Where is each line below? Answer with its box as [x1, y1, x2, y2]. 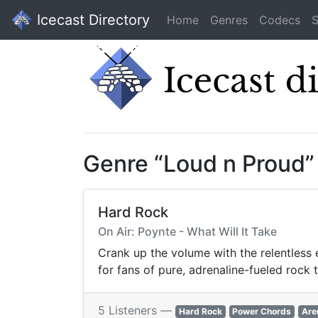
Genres [210, 13, 248, 27]
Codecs [259, 13, 300, 27]
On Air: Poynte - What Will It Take [98, 224, 277, 239]
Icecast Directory [33, 11, 150, 28]
